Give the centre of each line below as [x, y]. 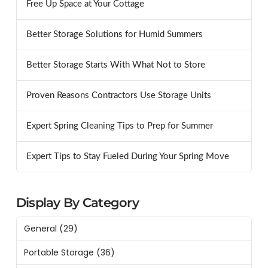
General [40, 228]
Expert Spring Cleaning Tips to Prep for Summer [119, 126]
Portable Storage [59, 252]
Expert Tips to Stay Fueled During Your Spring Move [127, 156]
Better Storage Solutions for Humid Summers [114, 35]
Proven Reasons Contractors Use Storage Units [118, 95]
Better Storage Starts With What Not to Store [115, 65]
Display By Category [77, 203]
